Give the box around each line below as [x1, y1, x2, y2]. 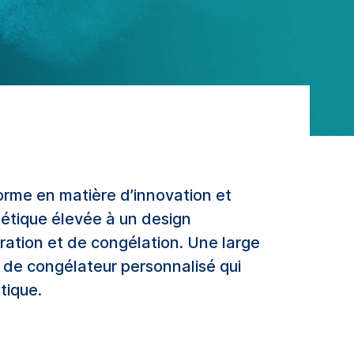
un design [119, 209, 191, 229]
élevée [51, 209, 106, 229]
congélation [91, 233, 179, 253]
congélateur [27, 257, 117, 277]
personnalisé [121, 257, 216, 277]
